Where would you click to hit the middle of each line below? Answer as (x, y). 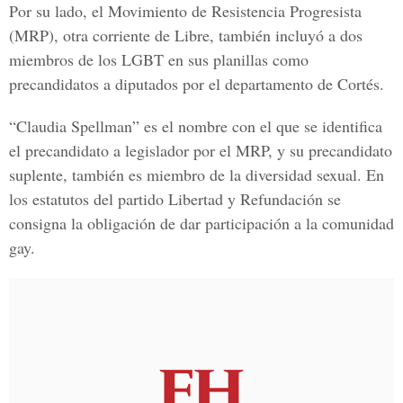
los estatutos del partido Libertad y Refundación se (175, 199)
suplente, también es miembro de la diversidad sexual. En (197, 175)
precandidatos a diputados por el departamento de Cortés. (197, 84)
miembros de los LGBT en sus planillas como (159, 59)
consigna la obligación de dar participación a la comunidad (201, 223)
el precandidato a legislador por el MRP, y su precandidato (201, 150)
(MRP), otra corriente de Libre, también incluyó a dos (186, 35)
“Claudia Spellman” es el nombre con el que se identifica (196, 126)
